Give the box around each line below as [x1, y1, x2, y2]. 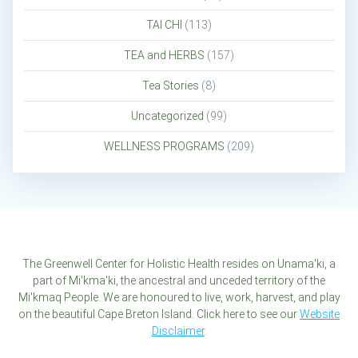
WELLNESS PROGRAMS [104, 140, 225, 153]
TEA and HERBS [124, 49, 205, 62]
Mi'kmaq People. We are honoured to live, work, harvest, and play [18, 291, 340, 304]
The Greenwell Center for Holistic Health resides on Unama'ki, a [22, 257, 336, 270]
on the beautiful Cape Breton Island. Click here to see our [18, 308, 300, 320]
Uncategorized [131, 109, 204, 123]
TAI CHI [146, 18, 182, 32]
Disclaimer [151, 324, 205, 337]
